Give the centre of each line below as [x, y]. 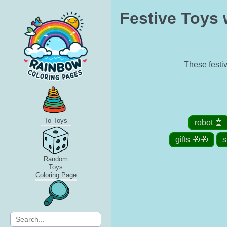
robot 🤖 [209, 122]
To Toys [56, 120]
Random [56, 159]
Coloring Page [56, 175]
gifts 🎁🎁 [192, 140]
